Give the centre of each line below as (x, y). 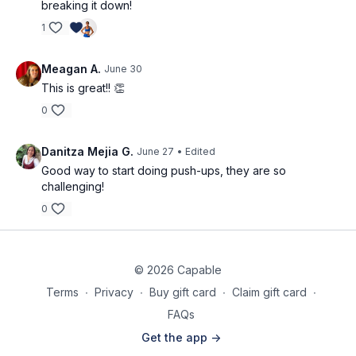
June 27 (155, 151)
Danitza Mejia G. (87, 151)
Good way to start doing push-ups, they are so (164, 170)
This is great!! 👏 (83, 88)
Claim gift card (269, 292)
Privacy (114, 292)
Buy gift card (183, 292)
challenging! (73, 186)
